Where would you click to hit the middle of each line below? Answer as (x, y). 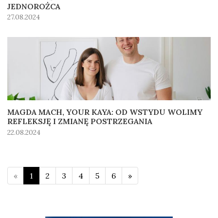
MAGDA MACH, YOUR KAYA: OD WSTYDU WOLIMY (105, 112)
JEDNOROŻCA (34, 6)
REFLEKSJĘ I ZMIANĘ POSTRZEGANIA (80, 121)
